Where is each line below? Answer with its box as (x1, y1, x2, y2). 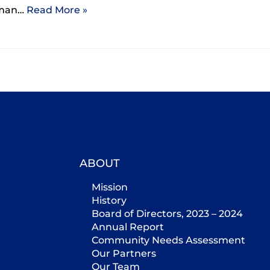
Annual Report (92, 221, 164, 233)
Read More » (27, 4, 87, 16)
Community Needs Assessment (92, 234, 245, 246)
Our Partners (92, 247, 156, 259)
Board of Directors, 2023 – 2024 (92, 207, 243, 219)
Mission (92, 181, 128, 193)
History (92, 194, 127, 206)
